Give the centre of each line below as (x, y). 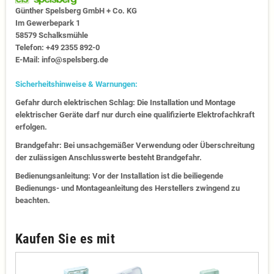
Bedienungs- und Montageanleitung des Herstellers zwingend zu (128, 188)
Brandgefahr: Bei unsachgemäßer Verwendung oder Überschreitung (135, 145)
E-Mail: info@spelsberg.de (62, 59)
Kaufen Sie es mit (65, 239)
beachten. (33, 200)
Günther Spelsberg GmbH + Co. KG (76, 10)
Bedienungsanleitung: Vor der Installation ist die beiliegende (119, 176)
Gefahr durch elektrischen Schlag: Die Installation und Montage (125, 102)
